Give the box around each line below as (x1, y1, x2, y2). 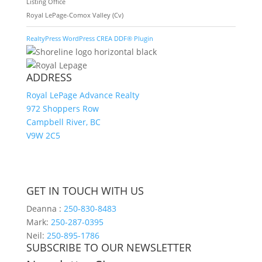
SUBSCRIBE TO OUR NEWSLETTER (26, 240, 191, 254)
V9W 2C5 (26, 129, 60, 141)
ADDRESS (26, 70, 72, 84)
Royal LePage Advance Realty (26, 89, 139, 101)
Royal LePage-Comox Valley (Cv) (26, 10, 123, 19)
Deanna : (26, 202, 64, 214)
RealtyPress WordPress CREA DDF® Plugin (26, 33, 153, 43)
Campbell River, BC (26, 116, 101, 127)
